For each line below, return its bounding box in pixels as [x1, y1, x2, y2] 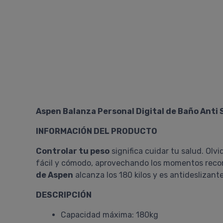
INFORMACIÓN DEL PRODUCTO [36, 126, 157, 136]
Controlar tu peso [36, 146, 110, 156]
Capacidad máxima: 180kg [61, 210, 158, 220]
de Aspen [36, 170, 73, 180]
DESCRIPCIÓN [36, 190, 92, 200]
